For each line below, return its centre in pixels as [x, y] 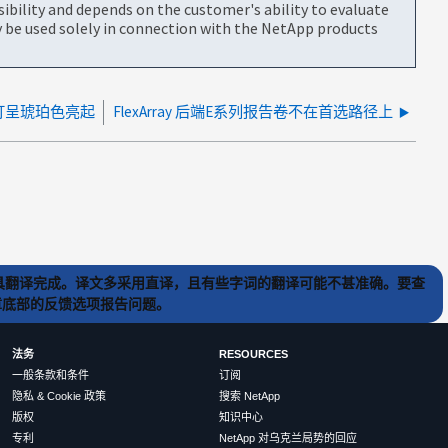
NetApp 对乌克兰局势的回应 [287, 438]
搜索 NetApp [249, 396]
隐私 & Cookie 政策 [59, 396]
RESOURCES [253, 354]
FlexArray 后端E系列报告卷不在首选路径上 [253, 111]
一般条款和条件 [51, 375]
